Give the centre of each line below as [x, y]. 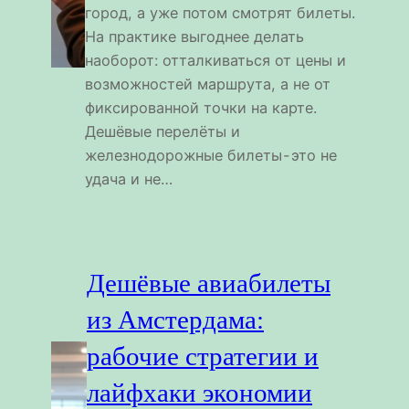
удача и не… [128, 178]
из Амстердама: [175, 319]
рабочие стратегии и [202, 356]
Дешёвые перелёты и [162, 131]
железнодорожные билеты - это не [210, 155]
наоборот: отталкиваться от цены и [215, 60]
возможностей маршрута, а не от [207, 84]
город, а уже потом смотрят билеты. [220, 12]
